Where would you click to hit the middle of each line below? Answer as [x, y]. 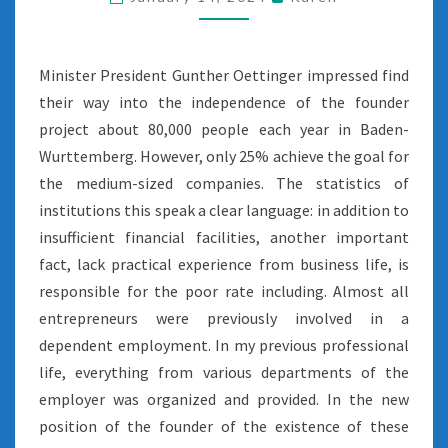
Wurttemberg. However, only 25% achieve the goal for [224, 156]
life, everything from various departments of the [224, 372]
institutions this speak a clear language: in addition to [224, 210]
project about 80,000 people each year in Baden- [224, 129]
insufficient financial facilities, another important [224, 237]
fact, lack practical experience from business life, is [224, 264]
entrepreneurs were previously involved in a [224, 318]
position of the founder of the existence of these [224, 426]
